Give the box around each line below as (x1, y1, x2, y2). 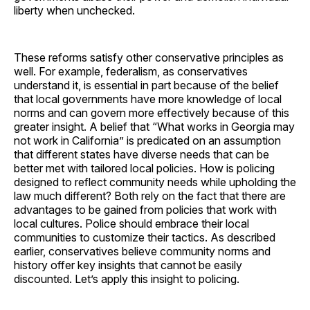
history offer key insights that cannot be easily (14, 257, 242, 272)
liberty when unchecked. (14, 3, 135, 17)
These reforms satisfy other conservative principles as (14, 50, 284, 64)
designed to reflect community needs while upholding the (14, 174, 296, 189)
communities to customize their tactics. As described (14, 230, 275, 244)
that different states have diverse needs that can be (14, 147, 269, 161)
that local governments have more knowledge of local (14, 91, 282, 106)
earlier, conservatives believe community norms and (14, 244, 271, 258)
